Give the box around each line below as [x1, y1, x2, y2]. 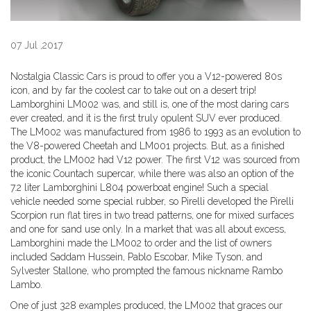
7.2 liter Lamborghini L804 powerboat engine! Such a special [10, 182, 269, 194]
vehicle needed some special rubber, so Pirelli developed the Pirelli [10, 196, 294, 208]
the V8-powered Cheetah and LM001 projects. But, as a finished [10, 140, 285, 152]
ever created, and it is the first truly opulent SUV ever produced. [10, 112, 282, 124]
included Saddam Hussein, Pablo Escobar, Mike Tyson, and [10, 251, 262, 263]
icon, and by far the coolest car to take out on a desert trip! [10, 85, 256, 96]
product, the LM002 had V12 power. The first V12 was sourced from [10, 154, 300, 166]
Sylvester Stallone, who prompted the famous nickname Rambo [10, 265, 283, 277]
